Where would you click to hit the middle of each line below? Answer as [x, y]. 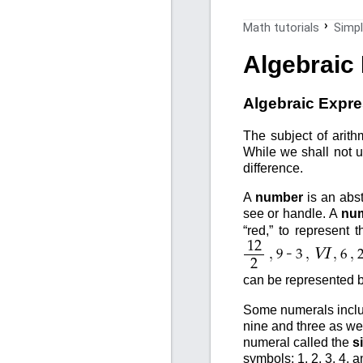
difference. [273, 168]
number [279, 197]
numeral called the [297, 342]
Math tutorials [281, 28]
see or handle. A [292, 213]
